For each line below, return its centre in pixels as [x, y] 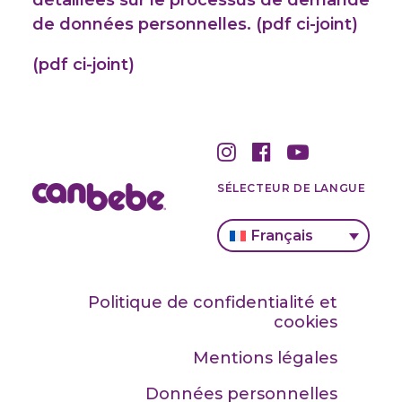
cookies [306, 322]
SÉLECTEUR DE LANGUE [292, 188]
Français [283, 235]
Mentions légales [265, 358]
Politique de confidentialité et [213, 302]
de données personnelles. [142, 24]
